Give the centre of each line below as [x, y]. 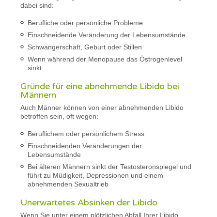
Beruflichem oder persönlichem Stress [86, 133]
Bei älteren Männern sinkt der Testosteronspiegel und [110, 166]
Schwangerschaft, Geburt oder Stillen [85, 47]
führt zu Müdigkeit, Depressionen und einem [96, 175]
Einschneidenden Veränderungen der [85, 146]
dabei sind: [37, 5]
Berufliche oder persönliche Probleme [85, 23]
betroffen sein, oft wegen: [60, 116]
